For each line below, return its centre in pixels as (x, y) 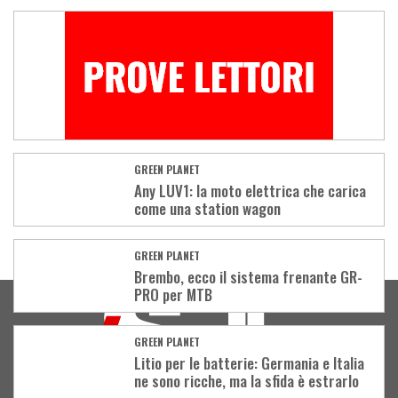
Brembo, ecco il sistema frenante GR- (248, 277)
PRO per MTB (173, 295)
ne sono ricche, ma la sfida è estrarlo (247, 381)
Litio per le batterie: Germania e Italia (249, 363)
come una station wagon (207, 209)
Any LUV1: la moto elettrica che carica (250, 191)
